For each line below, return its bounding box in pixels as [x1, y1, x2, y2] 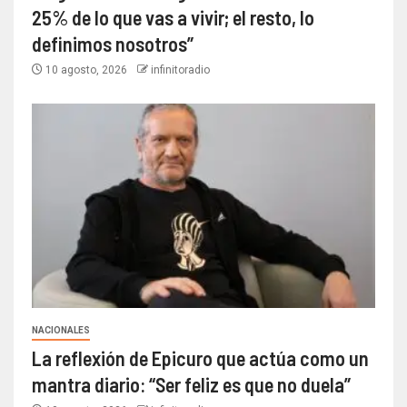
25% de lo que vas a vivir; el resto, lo [32, 5, 314, 29]
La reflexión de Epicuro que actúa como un [32, 345, 369, 370]
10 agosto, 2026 [43, 63, 130, 76]
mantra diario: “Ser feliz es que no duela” [32, 372, 351, 396]
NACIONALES [32, 324, 90, 335]
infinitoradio [151, 63, 210, 76]
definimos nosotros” [32, 31, 194, 55]
